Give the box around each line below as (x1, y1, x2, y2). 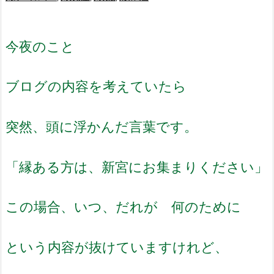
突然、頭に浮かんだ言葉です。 (6, 118, 198, 135)
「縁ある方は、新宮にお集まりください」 (6, 158, 268, 175)
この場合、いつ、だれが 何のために (6, 198, 241, 215)
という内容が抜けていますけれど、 (6, 238, 228, 255)
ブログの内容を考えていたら (6, 78, 187, 95)
